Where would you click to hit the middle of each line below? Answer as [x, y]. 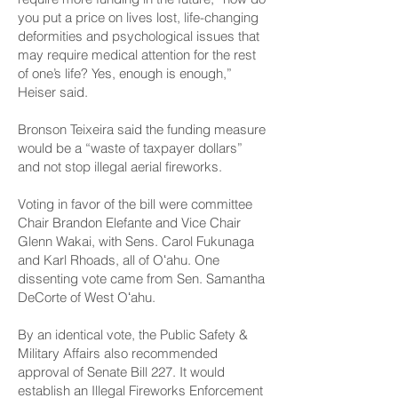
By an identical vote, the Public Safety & [133, 334]
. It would [199, 372]
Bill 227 [151, 372]
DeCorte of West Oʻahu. [87, 297]
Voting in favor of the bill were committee [135, 204]
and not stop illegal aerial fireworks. [120, 167]
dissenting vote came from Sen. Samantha [141, 279]
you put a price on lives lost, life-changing [138, 17]
